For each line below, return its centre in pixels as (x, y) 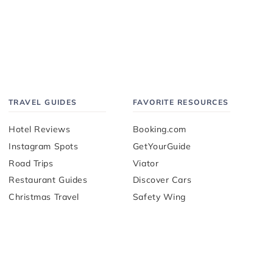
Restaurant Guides (48, 180)
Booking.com (160, 129)
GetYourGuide (162, 147)
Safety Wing (159, 197)
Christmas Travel (44, 197)
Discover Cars (162, 180)
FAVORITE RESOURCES (181, 102)
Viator (146, 163)
